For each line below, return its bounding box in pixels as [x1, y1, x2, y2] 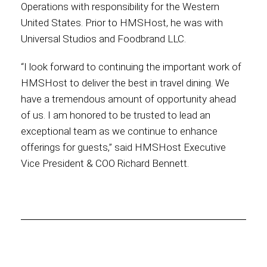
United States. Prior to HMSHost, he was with [21, 17, 223, 29]
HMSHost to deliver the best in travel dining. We [21, 77, 229, 89]
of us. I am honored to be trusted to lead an [21, 109, 210, 121]
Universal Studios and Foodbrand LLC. [21, 33, 186, 45]
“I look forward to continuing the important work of [21, 61, 241, 73]
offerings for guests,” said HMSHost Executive [21, 141, 226, 153]
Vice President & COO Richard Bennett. [21, 157, 189, 169]
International [105, 18, 162, 29]
